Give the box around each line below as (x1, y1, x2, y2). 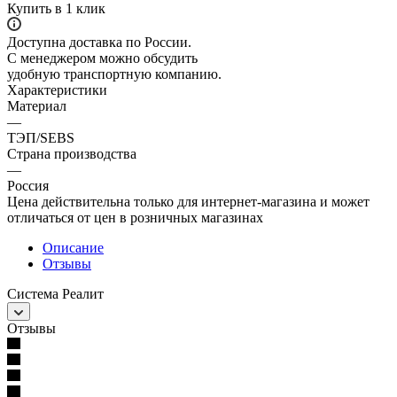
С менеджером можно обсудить (7, 50, 198, 66)
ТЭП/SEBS (7, 129, 74, 145)
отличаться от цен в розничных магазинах (7, 209, 263, 225)
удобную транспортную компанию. (7, 66, 222, 82)
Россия (7, 177, 49, 193)
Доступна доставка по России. (7, 34, 191, 50)
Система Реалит (7, 285, 104, 301)
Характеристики (7, 82, 107, 97)
